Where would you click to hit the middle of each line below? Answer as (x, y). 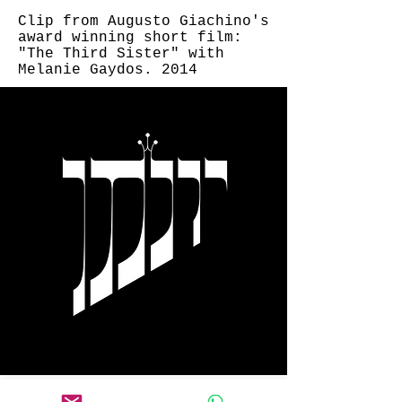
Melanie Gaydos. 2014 (108, 70)
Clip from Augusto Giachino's (144, 22)
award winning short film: (130, 38)
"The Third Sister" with (121, 54)
